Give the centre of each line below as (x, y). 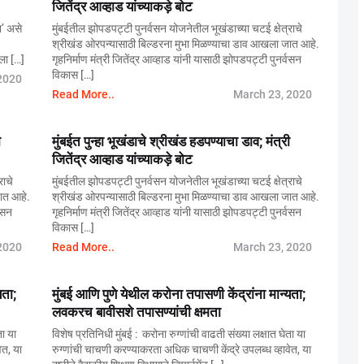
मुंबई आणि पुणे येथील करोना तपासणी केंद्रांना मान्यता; (179, 294)
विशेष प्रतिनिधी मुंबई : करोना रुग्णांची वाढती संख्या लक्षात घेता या (179, 334)
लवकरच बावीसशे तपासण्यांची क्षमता (136, 312)
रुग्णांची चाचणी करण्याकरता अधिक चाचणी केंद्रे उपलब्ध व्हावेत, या (182, 349)
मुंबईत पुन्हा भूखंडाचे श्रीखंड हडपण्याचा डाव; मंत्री (171, 141)
